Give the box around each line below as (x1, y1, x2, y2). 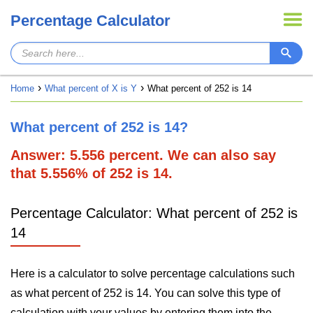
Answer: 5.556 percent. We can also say (10, 147, 276, 163)
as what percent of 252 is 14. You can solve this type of (10, 287, 280, 299)
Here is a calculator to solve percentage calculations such (10, 268, 295, 279)
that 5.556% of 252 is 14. (10, 166, 173, 181)
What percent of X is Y (45, 83, 137, 94)
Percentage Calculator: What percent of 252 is (10, 205, 298, 221)
